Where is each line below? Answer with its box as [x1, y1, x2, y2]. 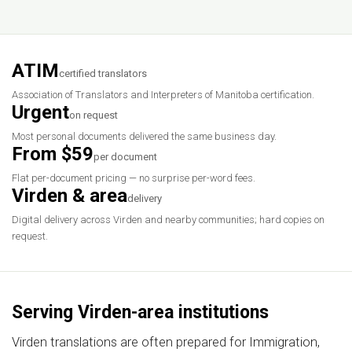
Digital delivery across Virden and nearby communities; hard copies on [12, 214, 324, 226]
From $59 [12, 143, 93, 166]
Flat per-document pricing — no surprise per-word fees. [12, 172, 255, 185]
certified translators [59, 68, 147, 80]
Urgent [12, 101, 69, 124]
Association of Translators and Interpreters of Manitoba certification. [12, 89, 314, 101]
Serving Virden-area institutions [12, 302, 269, 324]
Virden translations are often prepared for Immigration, [12, 335, 320, 350]
